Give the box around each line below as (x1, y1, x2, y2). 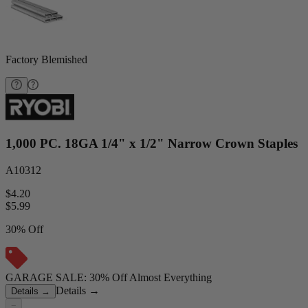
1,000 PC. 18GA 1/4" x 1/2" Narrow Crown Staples (5, 136, 298, 151)
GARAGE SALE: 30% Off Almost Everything (5, 271, 212, 283)
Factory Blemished (5, 54, 87, 65)
